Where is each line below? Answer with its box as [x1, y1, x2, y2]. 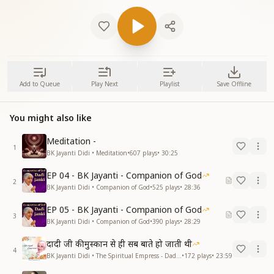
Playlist [159, 80, 180, 88]
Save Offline [217, 80, 252, 88]
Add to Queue [19, 80, 60, 88]
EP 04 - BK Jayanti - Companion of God [46, 169, 202, 181]
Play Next [91, 80, 118, 88]
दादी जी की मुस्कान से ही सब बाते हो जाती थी [46, 237, 192, 250]
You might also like [10, 112, 92, 124]
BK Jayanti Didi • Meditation [46, 148, 127, 157]
